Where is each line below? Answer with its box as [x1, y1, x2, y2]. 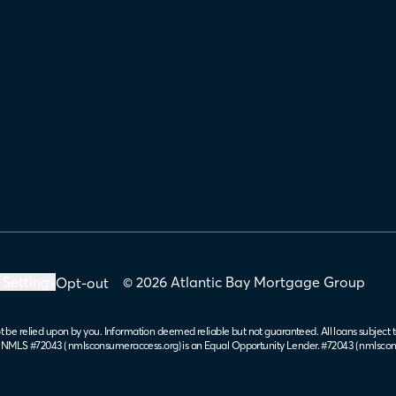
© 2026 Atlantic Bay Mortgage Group [123, 273, 365, 291]
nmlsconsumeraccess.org [67, 339, 179, 352]
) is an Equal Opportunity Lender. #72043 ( [178, 339, 357, 352]
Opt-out [56, 274, 109, 292]
